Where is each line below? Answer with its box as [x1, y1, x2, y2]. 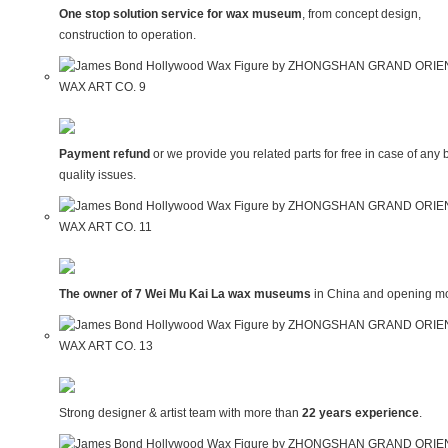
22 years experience [301, 406, 419, 421]
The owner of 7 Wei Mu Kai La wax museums [58, 287, 311, 302]
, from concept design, [301, 7, 421, 22]
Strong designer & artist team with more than [58, 406, 302, 421]
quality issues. [58, 168, 136, 183]
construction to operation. [58, 28, 196, 43]
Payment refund [58, 147, 153, 162]
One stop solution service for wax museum [58, 7, 302, 22]
